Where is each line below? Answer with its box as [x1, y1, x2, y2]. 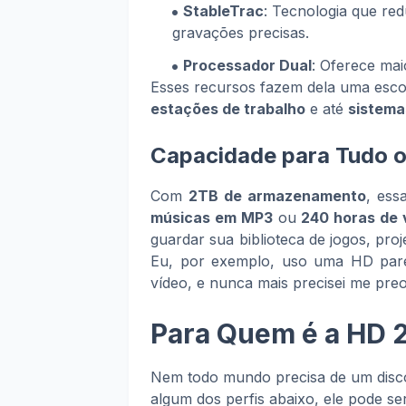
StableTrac [183, 2, 264, 20]
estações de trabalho [150, 100, 305, 118]
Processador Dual [183, 56, 312, 74]
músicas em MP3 [150, 208, 273, 227]
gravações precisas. [172, 24, 309, 42]
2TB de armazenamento [188, 187, 367, 205]
